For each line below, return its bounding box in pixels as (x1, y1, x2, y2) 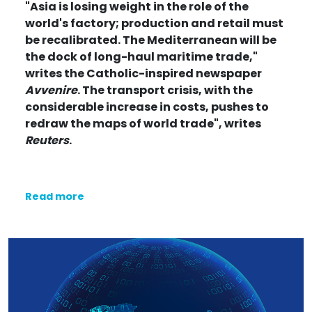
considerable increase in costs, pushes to (25, 98, 269, 115)
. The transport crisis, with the (77, 81, 253, 98)
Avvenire (25, 81, 77, 98)
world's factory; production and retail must (25, 15, 283, 31)
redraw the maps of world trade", (25, 115, 224, 132)
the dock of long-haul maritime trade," (25, 48, 258, 65)
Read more (25, 189, 84, 203)
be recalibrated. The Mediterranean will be (25, 31, 276, 48)
